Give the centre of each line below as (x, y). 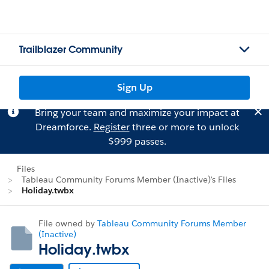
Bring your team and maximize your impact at (137, 113)
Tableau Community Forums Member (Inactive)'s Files (129, 180)
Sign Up (134, 87)
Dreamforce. (64, 127)
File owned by (68, 223)
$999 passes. (137, 141)
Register (111, 127)
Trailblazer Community (71, 50)
